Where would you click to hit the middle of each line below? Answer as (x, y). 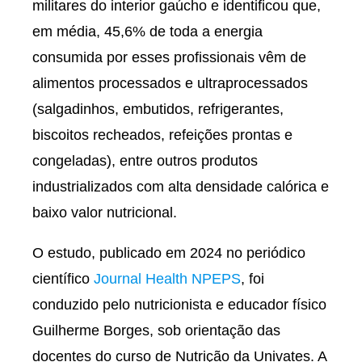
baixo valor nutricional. (105, 213)
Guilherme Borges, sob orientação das (156, 330)
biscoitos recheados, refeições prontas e (162, 135)
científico (63, 279)
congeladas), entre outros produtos (145, 161)
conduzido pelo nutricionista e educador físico (179, 305)
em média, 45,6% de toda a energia (147, 32)
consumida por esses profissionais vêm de (169, 57)
